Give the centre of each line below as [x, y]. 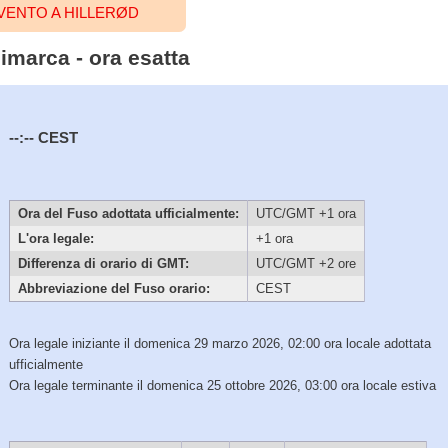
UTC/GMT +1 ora [305, 214]
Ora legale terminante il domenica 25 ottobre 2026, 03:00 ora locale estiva [223, 385]
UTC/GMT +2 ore [305, 264]
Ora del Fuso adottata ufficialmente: [128, 214]
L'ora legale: [55, 239]
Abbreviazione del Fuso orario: [113, 289]
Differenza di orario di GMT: [103, 264]
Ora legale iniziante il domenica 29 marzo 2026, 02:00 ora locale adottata [220, 343]
